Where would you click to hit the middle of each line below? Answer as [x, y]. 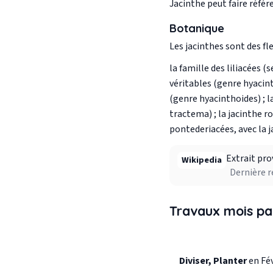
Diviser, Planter [213, 261]
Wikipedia [201, 160]
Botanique [197, 28]
